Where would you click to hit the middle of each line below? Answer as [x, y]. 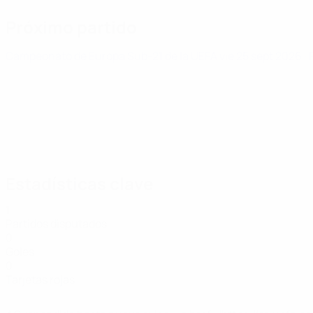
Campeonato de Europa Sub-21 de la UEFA [112, 56]
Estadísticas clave [79, 183]
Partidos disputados [56, 224]
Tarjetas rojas [40, 279]
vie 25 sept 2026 [262, 56]
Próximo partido [71, 27]
